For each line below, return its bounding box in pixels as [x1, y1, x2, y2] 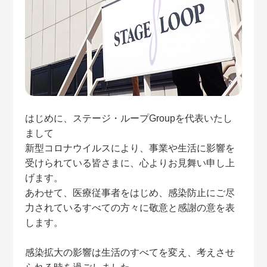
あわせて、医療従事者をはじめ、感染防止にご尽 [25, 188, 235, 198]
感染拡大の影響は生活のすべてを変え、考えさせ [25, 247, 235, 258]
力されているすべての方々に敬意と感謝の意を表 [25, 203, 235, 213]
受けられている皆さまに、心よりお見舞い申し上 [25, 158, 235, 169]
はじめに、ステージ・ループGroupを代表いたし [25, 113, 233, 124]
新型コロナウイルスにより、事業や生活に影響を [25, 143, 235, 154]
